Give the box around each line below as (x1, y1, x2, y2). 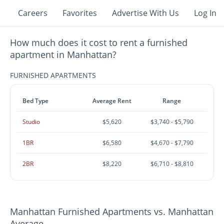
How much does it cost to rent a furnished (10, 36, 188, 48)
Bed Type (22, 96, 49, 105)
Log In (194, 7, 216, 18)
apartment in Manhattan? (10, 48, 117, 60)
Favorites (62, 7, 97, 18)
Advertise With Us (112, 7, 179, 18)
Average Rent (92, 96, 132, 105)
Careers (18, 7, 47, 18)
